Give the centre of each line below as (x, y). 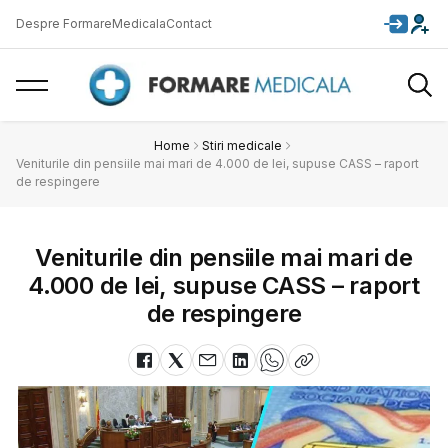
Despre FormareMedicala (91, 23)
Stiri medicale (242, 145)
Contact (189, 23)
